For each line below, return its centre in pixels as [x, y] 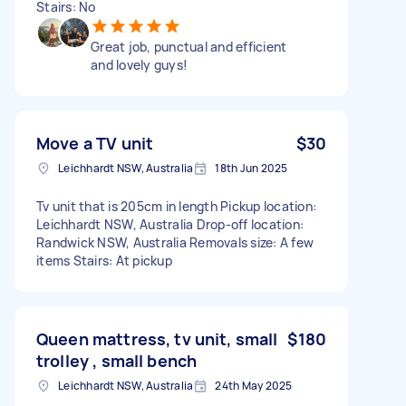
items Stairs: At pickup [104, 260]
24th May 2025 [254, 385]
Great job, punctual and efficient [189, 46]
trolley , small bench [117, 360]
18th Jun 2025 [251, 168]
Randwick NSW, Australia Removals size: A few [175, 242]
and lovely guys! [139, 64]
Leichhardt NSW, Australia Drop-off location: [170, 224]
